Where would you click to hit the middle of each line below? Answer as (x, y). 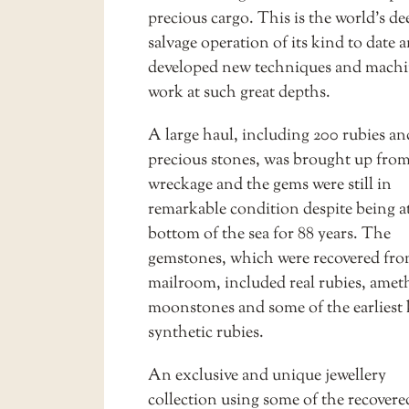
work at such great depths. (239, 93)
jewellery (356, 376)
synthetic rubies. (206, 333)
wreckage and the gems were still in (270, 185)
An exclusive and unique (236, 376)
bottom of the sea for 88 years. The (269, 235)
